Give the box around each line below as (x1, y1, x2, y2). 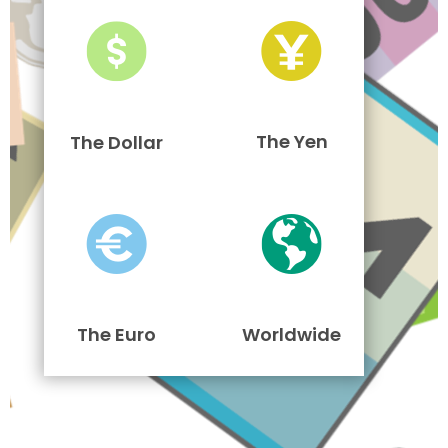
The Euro (77, 322, 156, 347)
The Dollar (70, 130, 163, 155)
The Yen (255, 129, 328, 154)
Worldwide (242, 322, 341, 347)
